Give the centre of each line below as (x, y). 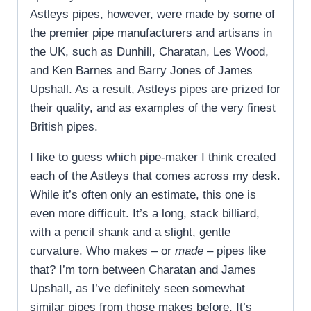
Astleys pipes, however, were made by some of (152, 14)
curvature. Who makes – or (102, 251)
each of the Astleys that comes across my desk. (155, 176)
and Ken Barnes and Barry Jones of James (141, 70)
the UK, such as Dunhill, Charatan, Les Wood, (149, 51)
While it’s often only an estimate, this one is (143, 194)
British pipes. (64, 126)
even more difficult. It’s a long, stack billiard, (145, 213)
